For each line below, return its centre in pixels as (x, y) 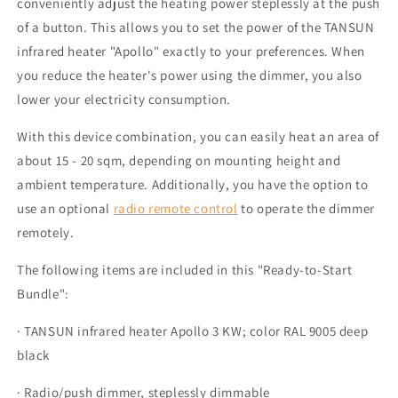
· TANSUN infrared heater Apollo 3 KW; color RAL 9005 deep (193, 331)
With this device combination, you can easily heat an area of (199, 136)
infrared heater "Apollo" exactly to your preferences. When (191, 51)
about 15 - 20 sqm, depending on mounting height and (179, 160)
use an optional (65, 208)
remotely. (46, 232)
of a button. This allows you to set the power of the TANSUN (196, 27)
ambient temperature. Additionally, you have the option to (193, 184)
